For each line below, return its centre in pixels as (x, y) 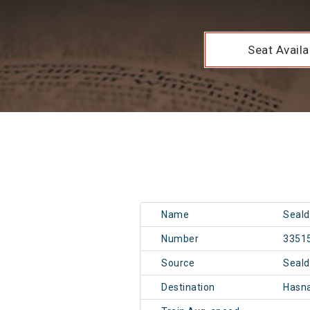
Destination (188, 288)
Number (180, 239)
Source (178, 263)
